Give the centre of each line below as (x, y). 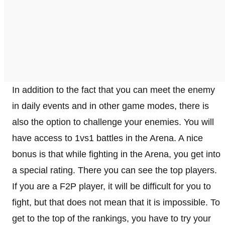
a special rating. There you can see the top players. (115, 170)
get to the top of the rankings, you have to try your (111, 218)
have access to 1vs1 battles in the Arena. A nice (107, 138)
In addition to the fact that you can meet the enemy (114, 90)
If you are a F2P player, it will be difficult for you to (111, 186)
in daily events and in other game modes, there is (110, 106)
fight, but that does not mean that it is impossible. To (116, 202)
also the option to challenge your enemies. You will (113, 122)
